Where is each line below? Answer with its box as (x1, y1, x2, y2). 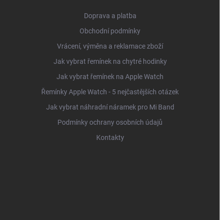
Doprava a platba (83, 11, 137, 20)
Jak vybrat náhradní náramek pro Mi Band (46, 103, 174, 111)
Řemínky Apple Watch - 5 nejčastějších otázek (41, 87, 179, 96)
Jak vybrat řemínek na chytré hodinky (53, 57, 167, 65)
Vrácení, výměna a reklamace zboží (57, 42, 163, 50)
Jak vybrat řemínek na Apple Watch (56, 72, 164, 81)
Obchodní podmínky (80, 27, 140, 35)
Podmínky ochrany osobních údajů (57, 118, 163, 126)
